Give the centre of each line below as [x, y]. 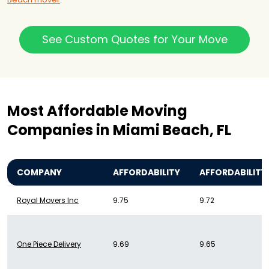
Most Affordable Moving [97, 111]
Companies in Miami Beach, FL [119, 130]
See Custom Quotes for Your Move [134, 40]
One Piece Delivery [49, 244]
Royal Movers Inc [48, 201]
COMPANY [39, 173]
